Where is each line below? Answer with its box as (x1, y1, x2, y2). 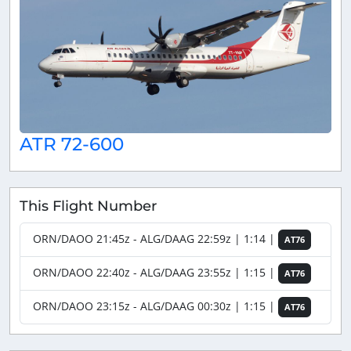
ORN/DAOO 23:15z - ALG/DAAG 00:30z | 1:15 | (33, 299, 278, 314)
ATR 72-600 (20, 132, 124, 155)
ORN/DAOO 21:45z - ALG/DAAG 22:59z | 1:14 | (33, 231, 278, 247)
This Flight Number (20, 197, 157, 214)
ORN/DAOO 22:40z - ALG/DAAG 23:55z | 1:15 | (33, 265, 278, 280)
